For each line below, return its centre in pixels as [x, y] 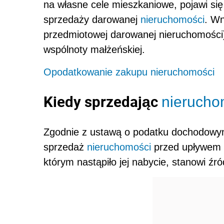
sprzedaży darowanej [92, 19]
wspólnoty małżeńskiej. [94, 49]
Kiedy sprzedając [102, 102]
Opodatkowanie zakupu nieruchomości [129, 72]
